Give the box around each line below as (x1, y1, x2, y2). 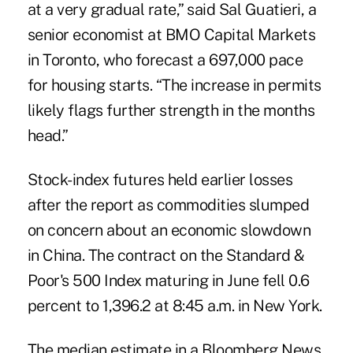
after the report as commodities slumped (27, 195, 310, 215)
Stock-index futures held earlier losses (27, 170, 293, 190)
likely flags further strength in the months (27, 101, 315, 121)
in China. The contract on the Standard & (27, 246, 305, 266)
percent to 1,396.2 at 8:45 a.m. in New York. (27, 296, 322, 316)
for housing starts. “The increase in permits (27, 76, 321, 95)
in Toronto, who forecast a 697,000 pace (27, 50, 303, 70)
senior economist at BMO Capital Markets (27, 25, 316, 45)
